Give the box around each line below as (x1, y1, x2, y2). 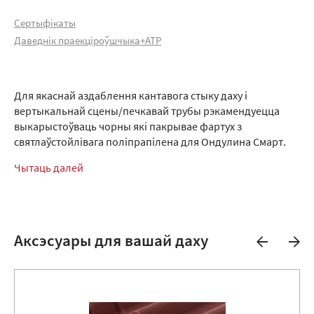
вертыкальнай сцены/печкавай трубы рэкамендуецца (14, 106, 280, 118)
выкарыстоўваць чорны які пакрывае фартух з (14, 121, 242, 133)
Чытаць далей (14, 163, 83, 175)
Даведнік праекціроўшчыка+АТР (14, 36, 161, 47)
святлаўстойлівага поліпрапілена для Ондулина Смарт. (14, 137, 286, 149)
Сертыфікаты (14, 18, 76, 29)
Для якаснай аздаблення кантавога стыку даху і (14, 90, 247, 102)
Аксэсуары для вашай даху (14, 233, 208, 250)
